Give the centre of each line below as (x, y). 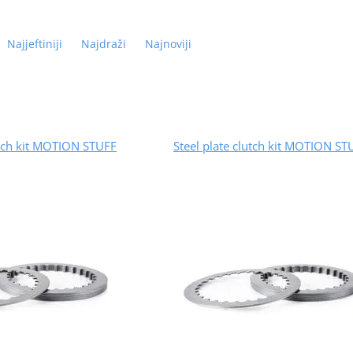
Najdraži (103, 43)
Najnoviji (168, 43)
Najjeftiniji (34, 43)
